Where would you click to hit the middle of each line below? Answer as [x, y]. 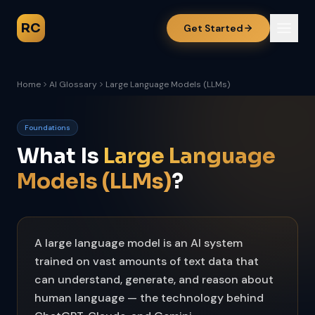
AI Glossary [73, 84]
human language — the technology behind [149, 298]
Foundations [47, 128]
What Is [60, 156]
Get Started [213, 28]
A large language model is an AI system [139, 243]
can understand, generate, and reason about [154, 279]
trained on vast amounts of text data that [147, 261]
